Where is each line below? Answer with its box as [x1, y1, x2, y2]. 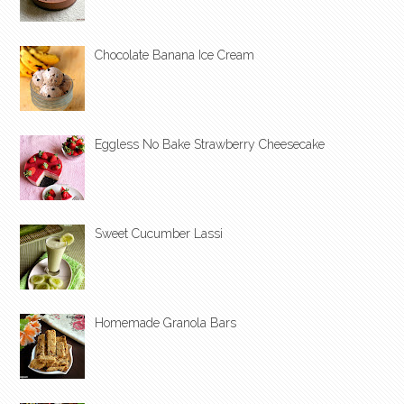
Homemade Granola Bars [95, 316, 236, 331]
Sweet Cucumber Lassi [95, 226, 223, 242]
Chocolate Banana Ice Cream [95, 48, 254, 63]
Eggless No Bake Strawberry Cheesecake [95, 137, 325, 152]
